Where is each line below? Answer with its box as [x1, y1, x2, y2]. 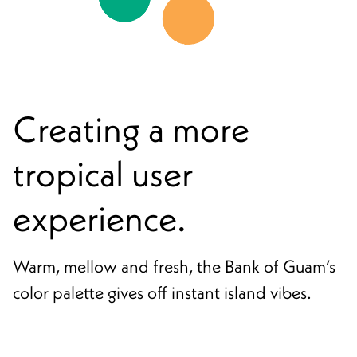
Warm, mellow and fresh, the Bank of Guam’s [13, 255, 335, 278]
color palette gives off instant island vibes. [13, 281, 312, 304]
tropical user [13, 151, 193, 197]
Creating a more [13, 106, 249, 152]
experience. [13, 195, 186, 241]
